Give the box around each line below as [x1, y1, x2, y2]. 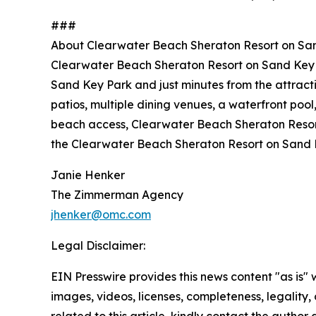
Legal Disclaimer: [51, 238, 145, 253]
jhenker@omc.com [51, 207, 151, 221]
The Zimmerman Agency [51, 188, 183, 202]
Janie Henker [51, 168, 125, 182]
